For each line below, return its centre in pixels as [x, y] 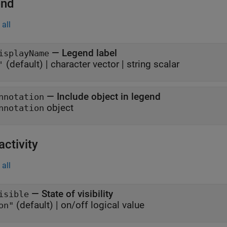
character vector [85, 64]
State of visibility [77, 194]
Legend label [89, 53]
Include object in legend [109, 97]
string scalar [153, 64]
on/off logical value [103, 205]
